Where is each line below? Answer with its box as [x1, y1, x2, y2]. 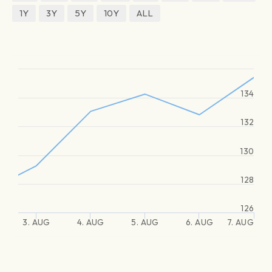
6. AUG [186, 217, 213, 228]
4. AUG [77, 217, 104, 228]
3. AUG [22, 217, 50, 228]
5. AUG [131, 217, 159, 228]
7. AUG [226, 217, 254, 228]
